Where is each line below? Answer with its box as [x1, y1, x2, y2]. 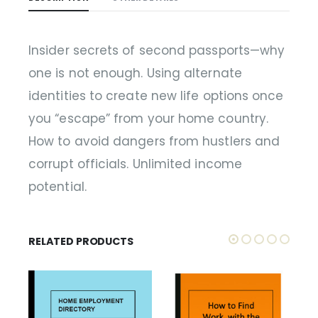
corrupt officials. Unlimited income [28, 155, 242, 173]
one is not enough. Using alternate [28, 65, 242, 82]
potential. [28, 178, 87, 196]
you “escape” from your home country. [28, 110, 269, 128]
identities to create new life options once [28, 87, 284, 105]
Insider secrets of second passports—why [28, 42, 285, 60]
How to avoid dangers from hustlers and [28, 133, 280, 150]
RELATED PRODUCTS [28, 234, 133, 248]
